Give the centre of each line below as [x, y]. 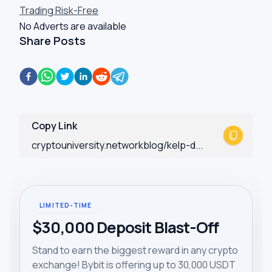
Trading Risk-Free [59, 10]
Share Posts [53, 41]
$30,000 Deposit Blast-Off [126, 227]
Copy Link [54, 126]
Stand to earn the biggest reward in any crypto [135, 250]
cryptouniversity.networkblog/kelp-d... [117, 145]
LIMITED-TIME [66, 205]
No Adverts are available [73, 26]
